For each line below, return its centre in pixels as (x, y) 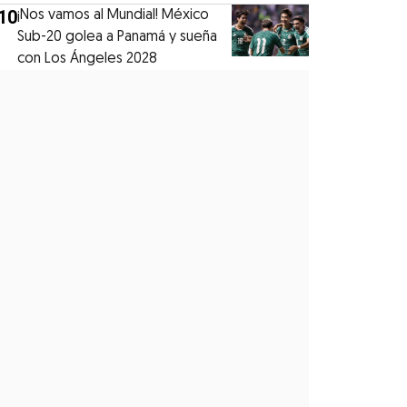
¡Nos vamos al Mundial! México (114, 16)
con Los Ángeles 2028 (88, 60)
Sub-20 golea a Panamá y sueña (118, 38)
